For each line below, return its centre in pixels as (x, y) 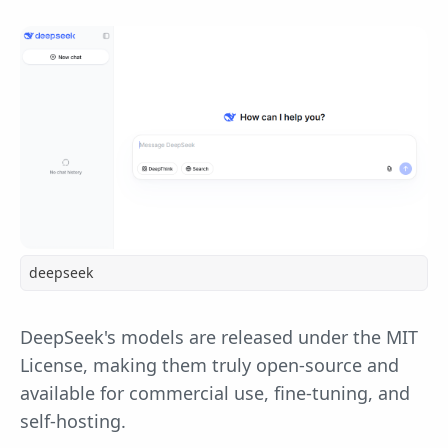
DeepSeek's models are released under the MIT (219, 337)
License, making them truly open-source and (209, 365)
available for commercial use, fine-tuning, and (215, 393)
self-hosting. (73, 421)
